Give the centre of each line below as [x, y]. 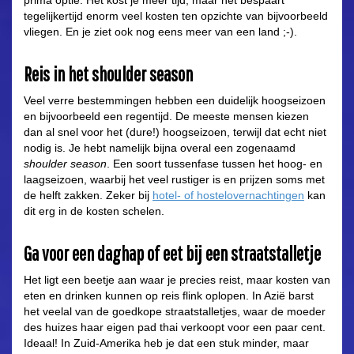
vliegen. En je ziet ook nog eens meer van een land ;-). [160, 32]
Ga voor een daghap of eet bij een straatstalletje [172, 254]
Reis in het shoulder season [108, 74]
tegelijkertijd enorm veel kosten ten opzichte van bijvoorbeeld [176, 16]
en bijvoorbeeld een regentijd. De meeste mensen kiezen [166, 117]
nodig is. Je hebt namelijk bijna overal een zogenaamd [160, 148]
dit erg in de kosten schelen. [94, 211]
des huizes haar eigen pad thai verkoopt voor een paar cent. [175, 328]
